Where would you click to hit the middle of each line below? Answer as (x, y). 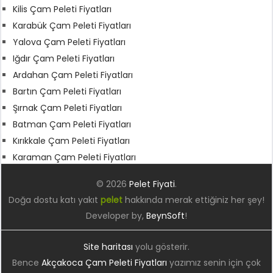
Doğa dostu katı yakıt (54, 200)
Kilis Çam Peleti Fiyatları (62, 9)
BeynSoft (165, 215)
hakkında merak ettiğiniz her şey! (193, 200)
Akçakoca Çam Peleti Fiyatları (104, 262)
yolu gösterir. (161, 246)
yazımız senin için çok (214, 262)
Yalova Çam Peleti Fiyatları (69, 42)
